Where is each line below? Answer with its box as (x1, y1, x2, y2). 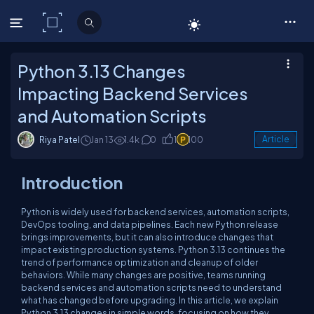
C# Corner (67, 15, 124, 29)
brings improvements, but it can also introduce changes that (21, 231, 273, 243)
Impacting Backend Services (18, 83, 248, 104)
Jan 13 (90, 134, 114, 145)
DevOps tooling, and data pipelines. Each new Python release (21, 219, 278, 230)
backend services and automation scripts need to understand (21, 282, 282, 293)
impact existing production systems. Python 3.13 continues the (21, 244, 285, 255)
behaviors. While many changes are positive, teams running (21, 269, 266, 280)
